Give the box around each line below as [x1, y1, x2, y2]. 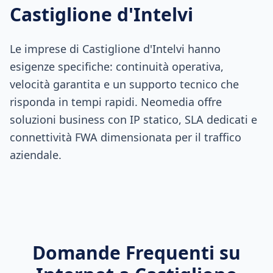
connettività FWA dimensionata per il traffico [10, 130, 241, 144]
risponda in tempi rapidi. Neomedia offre [10, 94, 222, 109]
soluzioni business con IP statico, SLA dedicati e [10, 112, 257, 127]
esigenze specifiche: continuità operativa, [10, 59, 224, 74]
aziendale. [10, 147, 62, 162]
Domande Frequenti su [32, 240, 241, 265]
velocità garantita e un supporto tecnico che [10, 77, 239, 91]
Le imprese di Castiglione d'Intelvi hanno [10, 41, 221, 56]
